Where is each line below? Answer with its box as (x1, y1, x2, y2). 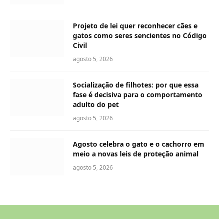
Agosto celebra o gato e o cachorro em (73, 139, 204, 149)
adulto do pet (73, 100, 119, 109)
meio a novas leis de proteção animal (73, 149, 198, 159)
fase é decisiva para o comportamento (73, 90, 202, 100)
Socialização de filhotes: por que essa (73, 80, 198, 90)
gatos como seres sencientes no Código (73, 31, 207, 41)
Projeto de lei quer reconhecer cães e (73, 21, 197, 31)
